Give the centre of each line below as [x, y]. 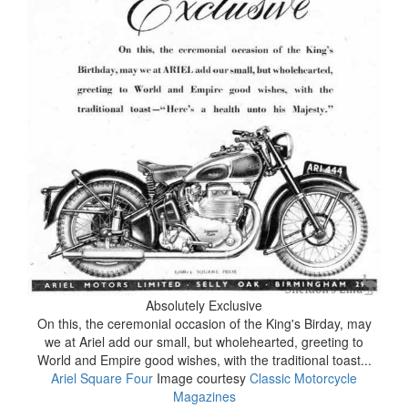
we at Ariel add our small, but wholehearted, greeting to [204, 341]
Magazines [204, 396]
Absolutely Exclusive [204, 305]
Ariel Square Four [102, 377]
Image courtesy [201, 377]
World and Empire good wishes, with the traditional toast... [204, 359]
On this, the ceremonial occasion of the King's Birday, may [204, 323]
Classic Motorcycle [303, 377]
